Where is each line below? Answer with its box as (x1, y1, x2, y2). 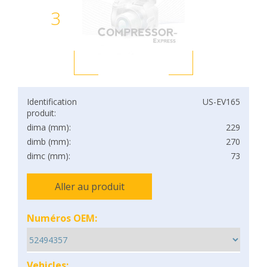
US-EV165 (203, 96, 240, 107)
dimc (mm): (27, 150, 70, 162)
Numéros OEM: (27, 212, 97, 225)
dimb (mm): (27, 136, 71, 147)
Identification (27, 96, 77, 107)
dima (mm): (27, 122, 71, 133)
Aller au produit (54, 180, 125, 193)
